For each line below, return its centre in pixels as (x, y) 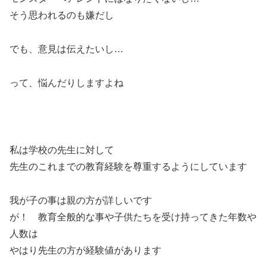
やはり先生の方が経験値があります (85, 250)
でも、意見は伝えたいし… (66, 49)
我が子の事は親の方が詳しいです (81, 200)
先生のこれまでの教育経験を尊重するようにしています (128, 167)
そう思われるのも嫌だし (62, 15)
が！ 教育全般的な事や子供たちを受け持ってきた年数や (133, 217)
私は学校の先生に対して (62, 150)
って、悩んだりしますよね (66, 83)
